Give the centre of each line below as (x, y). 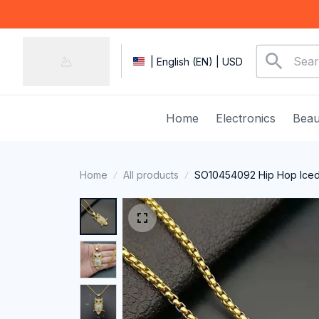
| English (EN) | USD (197, 62)
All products (151, 174)
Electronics (245, 118)
